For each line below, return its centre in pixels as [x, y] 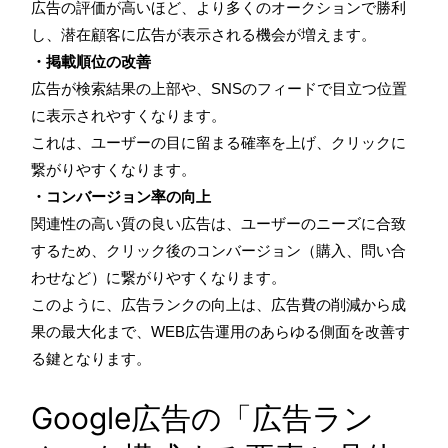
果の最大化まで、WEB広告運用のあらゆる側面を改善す [220, 331]
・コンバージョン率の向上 [121, 196]
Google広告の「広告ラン [202, 417]
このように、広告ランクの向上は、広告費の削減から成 [218, 304]
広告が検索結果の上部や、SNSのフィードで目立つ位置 [219, 88]
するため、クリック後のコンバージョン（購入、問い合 [218, 250]
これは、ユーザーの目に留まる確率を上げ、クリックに [218, 142]
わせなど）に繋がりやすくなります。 [158, 277]
